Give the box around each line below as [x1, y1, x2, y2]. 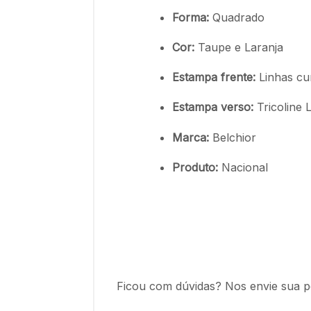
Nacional [218, 160, 268, 174]
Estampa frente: [172, 70, 255, 85]
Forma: [172, 10, 209, 24]
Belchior [209, 130, 256, 144]
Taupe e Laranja [194, 40, 283, 54]
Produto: [172, 160, 218, 174]
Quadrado [209, 10, 264, 24]
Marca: [172, 130, 209, 144]
